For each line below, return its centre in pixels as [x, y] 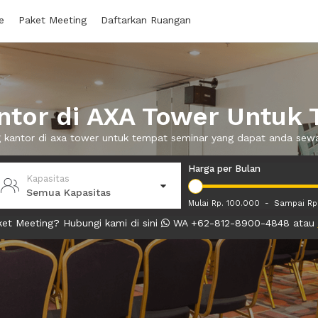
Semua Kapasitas [68, 192]
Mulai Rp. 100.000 [224, 203]
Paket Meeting [53, 20]
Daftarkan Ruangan [146, 20]
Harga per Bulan [225, 169]
